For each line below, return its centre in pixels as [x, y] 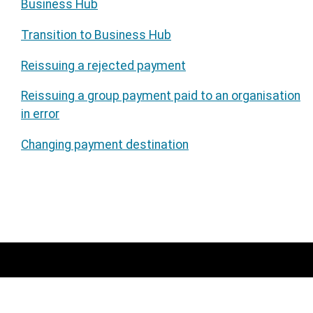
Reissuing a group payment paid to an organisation [161, 96]
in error [40, 114]
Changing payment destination [105, 144]
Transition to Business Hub [96, 35]
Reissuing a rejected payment [103, 65]
